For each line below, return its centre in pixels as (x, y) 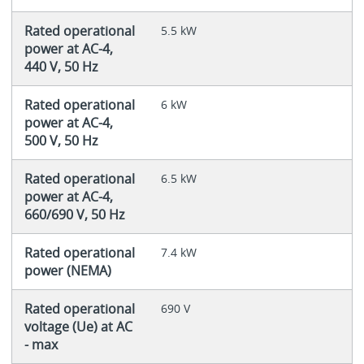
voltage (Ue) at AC (78, 326)
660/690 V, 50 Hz (74, 214)
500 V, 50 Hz (61, 140)
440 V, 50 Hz (61, 66)
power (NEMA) (67, 270)
